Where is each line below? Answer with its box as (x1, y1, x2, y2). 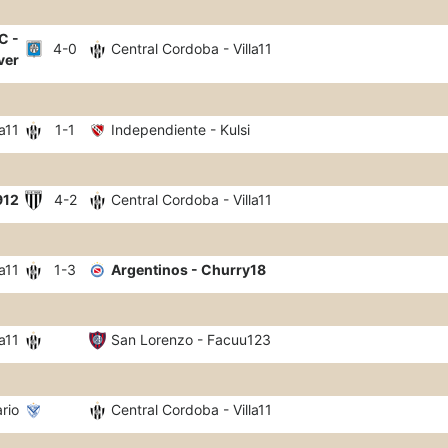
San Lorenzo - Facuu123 (111, 331, 271, 348)
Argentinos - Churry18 (111, 261, 266, 278)
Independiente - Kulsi (111, 121, 250, 138)
